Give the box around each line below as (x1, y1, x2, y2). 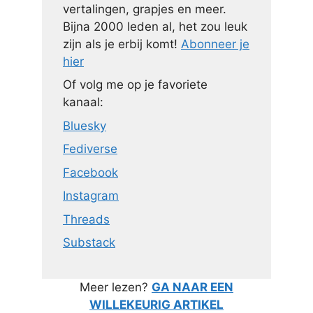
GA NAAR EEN (152, 279, 233, 294)
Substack (63, 235, 115, 249)
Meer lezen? (80, 279, 152, 294)
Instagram (63, 189, 119, 203)
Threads (63, 212, 110, 226)
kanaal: (63, 95, 103, 109)
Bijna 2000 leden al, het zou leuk (63, 19, 247, 34)
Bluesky (63, 118, 106, 133)
